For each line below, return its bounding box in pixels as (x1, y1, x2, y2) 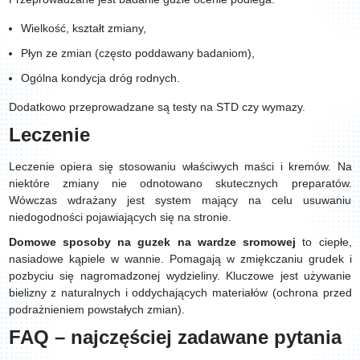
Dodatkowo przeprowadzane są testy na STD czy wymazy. (8, 100, 309, 113)
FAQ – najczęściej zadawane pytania (8, 326, 347, 348)
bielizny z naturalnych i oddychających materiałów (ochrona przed (8, 286, 352, 299)
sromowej (243, 235, 296, 248)
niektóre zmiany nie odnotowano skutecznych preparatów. (8, 177, 352, 190)
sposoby (62, 235, 111, 248)
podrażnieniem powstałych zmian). (8, 303, 188, 316)
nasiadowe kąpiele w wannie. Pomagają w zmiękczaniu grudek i (8, 252, 352, 265)
